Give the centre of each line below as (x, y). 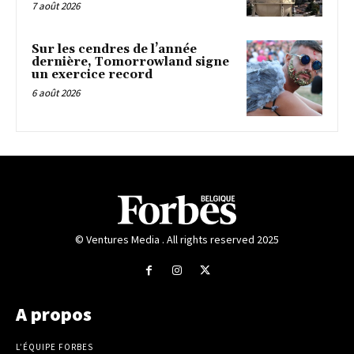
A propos (54, 314)
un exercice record (92, 75)
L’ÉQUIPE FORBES (55, 346)
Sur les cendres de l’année (114, 50)
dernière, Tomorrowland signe (130, 62)
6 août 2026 (56, 93)
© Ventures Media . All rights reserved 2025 (177, 240)
